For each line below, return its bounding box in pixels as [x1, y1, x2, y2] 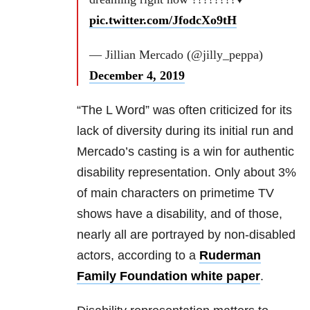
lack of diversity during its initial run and [77, 124, 293, 138]
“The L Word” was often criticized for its [77, 103, 292, 118]
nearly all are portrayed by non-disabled [77, 228, 295, 242]
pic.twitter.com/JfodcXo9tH [89, 13, 237, 28]
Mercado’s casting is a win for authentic [77, 145, 294, 159]
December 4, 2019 [89, 69, 185, 83]
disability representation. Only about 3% [77, 165, 296, 180]
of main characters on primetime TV [77, 186, 274, 201]
